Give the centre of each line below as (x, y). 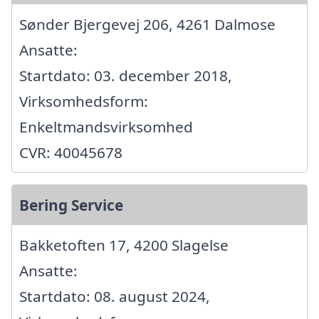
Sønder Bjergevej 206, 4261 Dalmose (147, 24)
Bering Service (71, 205)
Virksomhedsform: (84, 101)
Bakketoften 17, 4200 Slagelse (124, 245)
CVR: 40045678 (71, 152)
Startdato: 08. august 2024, (115, 296)
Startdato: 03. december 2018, (126, 75)
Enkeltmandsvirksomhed (106, 126)
